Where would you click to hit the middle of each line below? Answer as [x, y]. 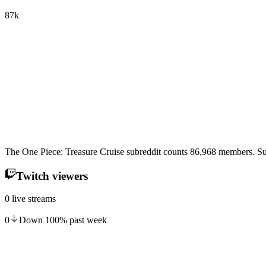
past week [87, 220]
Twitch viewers [52, 176]
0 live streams [30, 199]
